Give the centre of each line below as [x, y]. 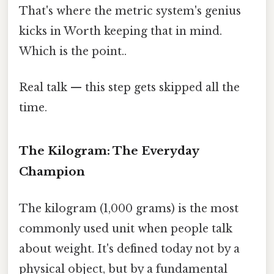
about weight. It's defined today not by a [129, 249]
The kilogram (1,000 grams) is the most [129, 208]
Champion [52, 172]
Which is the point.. [73, 52]
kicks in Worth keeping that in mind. [120, 31]
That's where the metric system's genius [130, 11]
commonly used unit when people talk [126, 228]
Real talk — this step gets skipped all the [129, 88]
